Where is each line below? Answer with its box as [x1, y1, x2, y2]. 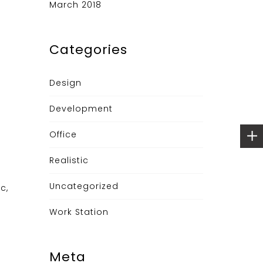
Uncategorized [49, 180, 119, 192]
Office [49, 129, 77, 140]
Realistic [49, 154, 89, 166]
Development [49, 103, 113, 114]
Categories [49, 41, 127, 59]
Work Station [49, 206, 109, 218]
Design [49, 77, 82, 89]
